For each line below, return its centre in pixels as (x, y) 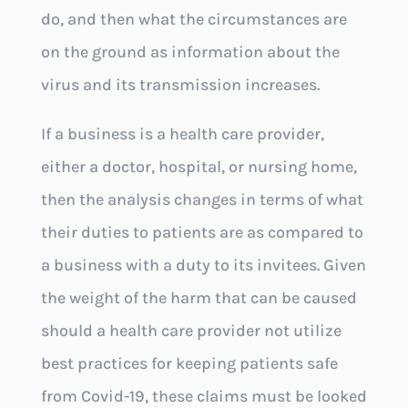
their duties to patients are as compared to (202, 233)
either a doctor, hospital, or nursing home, (199, 167)
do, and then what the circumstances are (194, 20)
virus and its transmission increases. (180, 85)
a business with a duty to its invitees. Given (203, 265)
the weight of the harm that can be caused (199, 298)
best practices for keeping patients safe (189, 364)
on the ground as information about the (190, 52)
